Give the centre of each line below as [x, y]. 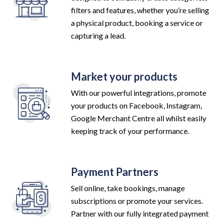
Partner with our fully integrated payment [140, 213]
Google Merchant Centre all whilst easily [139, 118]
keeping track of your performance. [130, 131]
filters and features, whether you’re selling [140, 10]
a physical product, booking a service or [137, 22]
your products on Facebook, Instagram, [136, 105]
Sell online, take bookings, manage [128, 188]
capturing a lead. [98, 35]
